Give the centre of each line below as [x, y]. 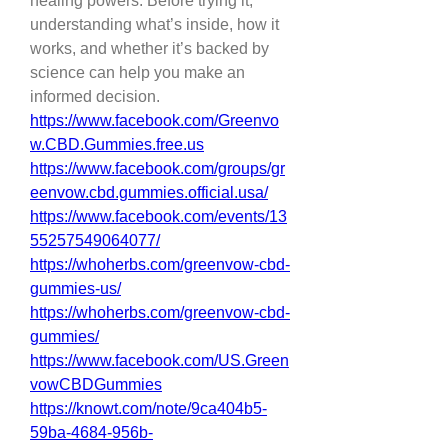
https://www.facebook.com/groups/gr [157, 168]
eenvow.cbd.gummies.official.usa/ [149, 192]
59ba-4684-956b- [91, 432]
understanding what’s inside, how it [154, 24]
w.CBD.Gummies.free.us [117, 144]
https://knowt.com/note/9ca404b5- [148, 408]
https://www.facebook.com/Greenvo [154, 120]
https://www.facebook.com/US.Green [159, 360]
